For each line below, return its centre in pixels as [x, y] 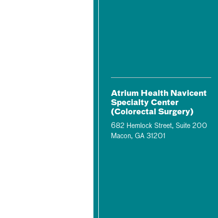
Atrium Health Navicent [159, 94]
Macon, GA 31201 [138, 136]
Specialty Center [145, 103]
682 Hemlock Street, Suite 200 [159, 126]
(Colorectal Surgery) [152, 112]
